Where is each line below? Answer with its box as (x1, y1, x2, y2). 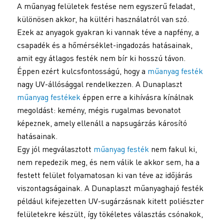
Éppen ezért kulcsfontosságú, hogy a (16, 65, 147, 76)
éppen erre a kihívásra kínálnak (80, 91, 193, 102)
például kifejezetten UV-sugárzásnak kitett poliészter (16, 195, 204, 206)
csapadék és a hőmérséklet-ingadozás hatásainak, (16, 39, 192, 50)
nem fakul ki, (148, 143, 197, 154)
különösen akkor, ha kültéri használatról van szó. (16, 13, 189, 24)
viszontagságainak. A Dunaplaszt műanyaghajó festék (16, 182, 203, 193)
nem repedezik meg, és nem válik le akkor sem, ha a (16, 156, 199, 167)
